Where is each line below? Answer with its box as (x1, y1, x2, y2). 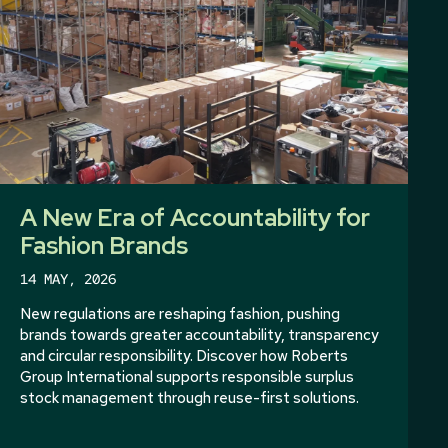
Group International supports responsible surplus (20, 366, 354, 387)
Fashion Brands (20, 229, 188, 261)
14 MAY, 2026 (20, 269, 116, 288)
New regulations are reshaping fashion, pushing (20, 303, 340, 324)
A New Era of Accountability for (20, 201, 370, 233)
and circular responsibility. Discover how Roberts (20, 345, 348, 366)
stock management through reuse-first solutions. (20, 387, 359, 408)
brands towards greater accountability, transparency (20, 324, 379, 345)
